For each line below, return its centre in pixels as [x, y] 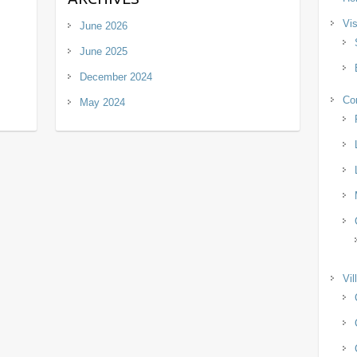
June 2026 [104, 26]
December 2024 [116, 77]
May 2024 [103, 102]
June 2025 [104, 51]
